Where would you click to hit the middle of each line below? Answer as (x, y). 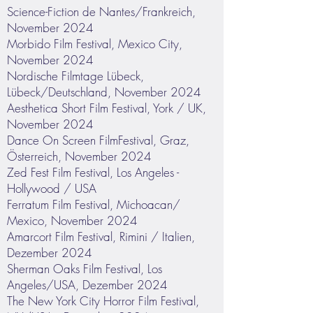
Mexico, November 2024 (72, 220)
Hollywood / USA (52, 188)
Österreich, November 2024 (79, 156)
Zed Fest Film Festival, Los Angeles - (93, 172)
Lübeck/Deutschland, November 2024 (104, 92)
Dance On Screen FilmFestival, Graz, (98, 140)
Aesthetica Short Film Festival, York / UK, (107, 108)
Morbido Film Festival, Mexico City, (95, 44)
